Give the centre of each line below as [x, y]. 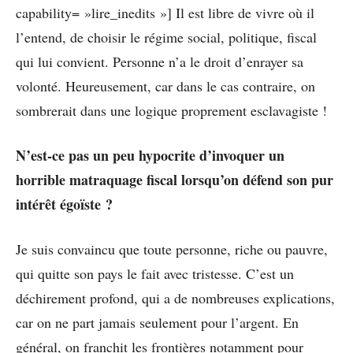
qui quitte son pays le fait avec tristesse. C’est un [155, 273]
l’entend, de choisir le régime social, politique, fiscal [166, 37]
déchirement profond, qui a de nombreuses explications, [175, 297]
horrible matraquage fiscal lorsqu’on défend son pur [175, 179]
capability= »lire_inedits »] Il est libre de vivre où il [165, 12]
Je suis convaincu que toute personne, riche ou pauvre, [172, 249]
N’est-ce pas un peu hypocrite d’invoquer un [150, 155]
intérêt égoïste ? [64, 204]
